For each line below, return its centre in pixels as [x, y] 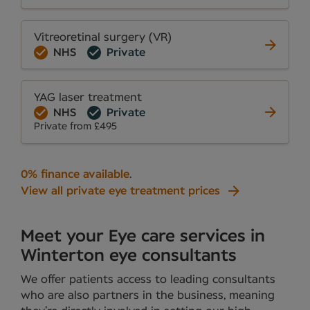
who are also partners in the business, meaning [148, 295]
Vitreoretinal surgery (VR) [103, 38]
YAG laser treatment [88, 98]
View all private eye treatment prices [120, 191]
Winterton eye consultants [129, 256]
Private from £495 [75, 127]
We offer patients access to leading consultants [148, 279]
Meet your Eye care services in [143, 237]
